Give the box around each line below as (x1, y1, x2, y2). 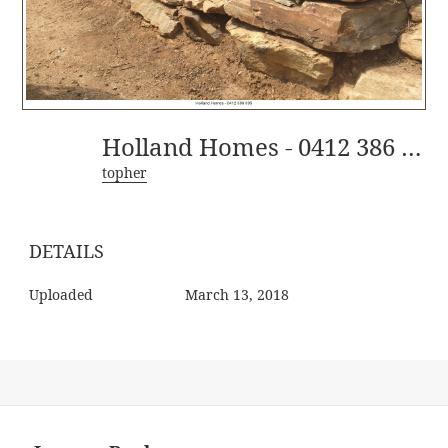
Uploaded (29, 284, 94, 304)
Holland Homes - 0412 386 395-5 (401, 129, 423, 163)
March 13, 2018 (185, 284, 290, 304)
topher (102, 163, 148, 183)
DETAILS (29, 238, 105, 263)
